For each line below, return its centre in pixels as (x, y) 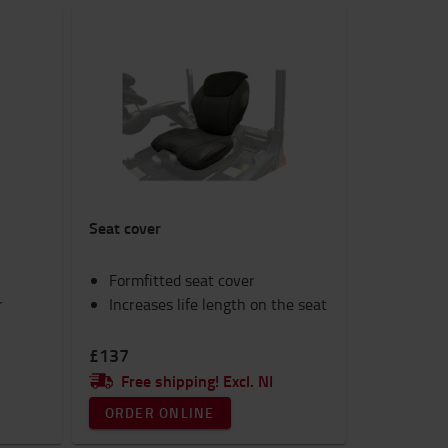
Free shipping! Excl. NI (196, 380)
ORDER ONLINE (159, 412)
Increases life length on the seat (217, 304)
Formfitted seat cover (181, 280)
